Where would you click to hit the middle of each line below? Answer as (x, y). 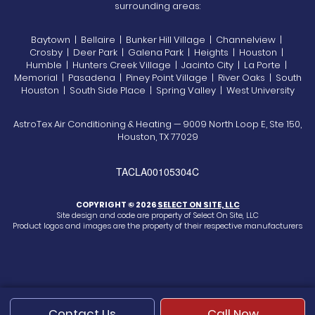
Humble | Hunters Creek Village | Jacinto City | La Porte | (157, 65)
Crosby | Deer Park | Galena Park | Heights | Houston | (157, 52)
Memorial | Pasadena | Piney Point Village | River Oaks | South (157, 77)
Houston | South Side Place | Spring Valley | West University (157, 90)
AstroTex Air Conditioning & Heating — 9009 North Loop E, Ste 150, (157, 124)
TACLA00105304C (157, 171)
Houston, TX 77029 (157, 136)
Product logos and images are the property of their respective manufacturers (157, 225)
